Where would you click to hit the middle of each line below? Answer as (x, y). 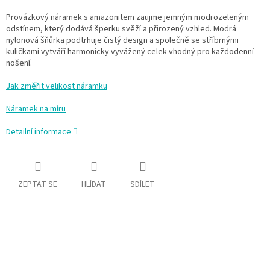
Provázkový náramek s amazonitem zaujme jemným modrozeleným (127, 17)
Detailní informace (39, 132)
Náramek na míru (36, 109)
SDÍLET (143, 184)
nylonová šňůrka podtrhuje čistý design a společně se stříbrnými (122, 40)
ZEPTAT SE (38, 184)
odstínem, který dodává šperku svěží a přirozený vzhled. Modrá (121, 29)
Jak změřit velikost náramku (57, 86)
